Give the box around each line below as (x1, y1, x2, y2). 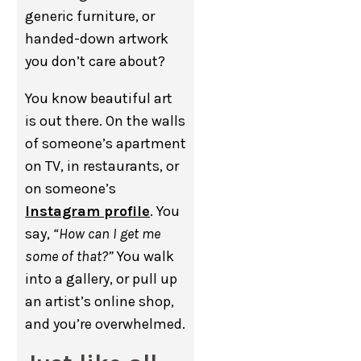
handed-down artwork (25, 30, 169, 48)
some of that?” (25, 247, 118, 265)
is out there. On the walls (25, 112, 186, 130)
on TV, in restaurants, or (25, 157, 180, 175)
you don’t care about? (25, 52, 166, 70)
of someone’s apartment (25, 135, 187, 152)
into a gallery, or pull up (25, 270, 178, 288)
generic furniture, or (25, 7, 156, 25)
